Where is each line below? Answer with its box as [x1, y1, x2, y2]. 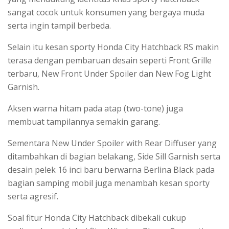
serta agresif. [8, 190, 58, 202]
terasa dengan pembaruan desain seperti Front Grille [8, 54, 212, 66]
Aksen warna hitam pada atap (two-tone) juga [8, 102, 183, 114]
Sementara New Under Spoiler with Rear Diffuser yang [8, 137, 217, 149]
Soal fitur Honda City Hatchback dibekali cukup [8, 212, 186, 223]
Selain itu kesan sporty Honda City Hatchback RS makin [8, 41, 219, 53]
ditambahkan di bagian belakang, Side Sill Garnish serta [8, 150, 220, 162]
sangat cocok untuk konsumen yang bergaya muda [8, 6, 204, 18]
